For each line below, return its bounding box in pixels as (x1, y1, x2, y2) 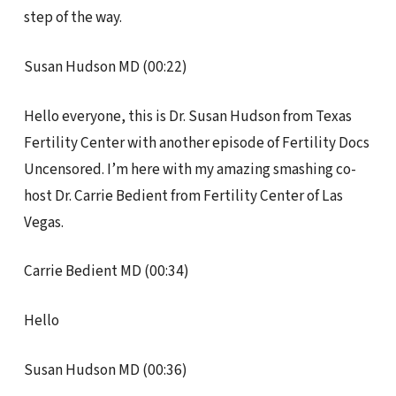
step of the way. (23, 6, 122, 29)
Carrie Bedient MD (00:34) (23, 260, 189, 283)
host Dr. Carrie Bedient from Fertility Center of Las (23, 184, 343, 207)
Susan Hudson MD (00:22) (23, 55, 187, 78)
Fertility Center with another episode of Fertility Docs (23, 131, 369, 154)
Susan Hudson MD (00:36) (23, 358, 187, 381)
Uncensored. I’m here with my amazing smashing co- (23, 157, 356, 180)
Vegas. (23, 210, 64, 233)
